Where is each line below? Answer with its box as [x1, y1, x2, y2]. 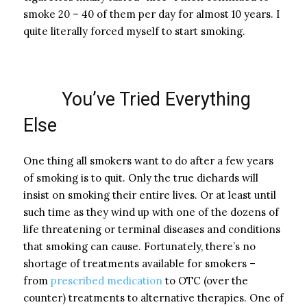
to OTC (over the [162, 273, 248, 287]
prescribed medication [51, 273, 162, 287]
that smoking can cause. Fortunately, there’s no [23, 239, 256, 253]
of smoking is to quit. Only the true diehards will [23, 171, 258, 184]
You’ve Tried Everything [23, 88, 251, 110]
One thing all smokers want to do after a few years [23, 153, 273, 167]
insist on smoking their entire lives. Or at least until [23, 188, 276, 201]
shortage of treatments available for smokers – [23, 256, 256, 270]
